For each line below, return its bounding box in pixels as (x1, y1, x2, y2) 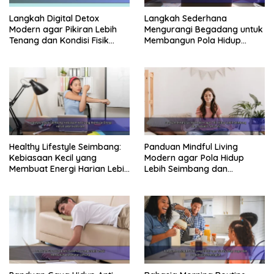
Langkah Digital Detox (9, 12, 99, 24)
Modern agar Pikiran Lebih (9, 23, 117, 35)
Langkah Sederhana (144, 12, 227, 24)
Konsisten (9, 174, 48, 185)
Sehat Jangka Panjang (144, 45, 237, 57)
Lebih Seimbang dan (144, 163, 228, 174)
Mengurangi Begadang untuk (144, 23, 263, 35)
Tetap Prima (9, 45, 59, 57)
